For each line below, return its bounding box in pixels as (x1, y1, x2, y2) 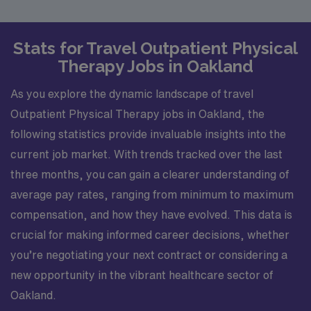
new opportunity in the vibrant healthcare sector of (10, 269, 273, 280)
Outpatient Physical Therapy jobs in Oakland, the (10, 108, 264, 119)
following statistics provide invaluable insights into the (10, 128, 286, 140)
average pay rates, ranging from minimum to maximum (10, 189, 294, 200)
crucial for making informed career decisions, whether (10, 229, 289, 240)
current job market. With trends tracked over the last (10, 149, 283, 160)
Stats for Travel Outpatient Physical (13, 37, 298, 58)
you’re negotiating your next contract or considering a (10, 249, 287, 260)
